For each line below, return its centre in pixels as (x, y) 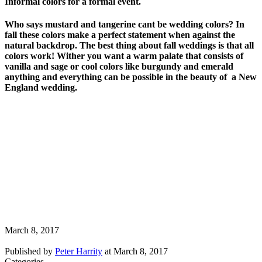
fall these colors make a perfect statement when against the (120, 35)
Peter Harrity (79, 251)
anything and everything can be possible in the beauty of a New (131, 77)
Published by (30, 251)
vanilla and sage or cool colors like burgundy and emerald (119, 67)
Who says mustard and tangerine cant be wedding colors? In (125, 25)
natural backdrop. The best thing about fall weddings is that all (129, 46)
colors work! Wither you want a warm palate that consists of (125, 56)
